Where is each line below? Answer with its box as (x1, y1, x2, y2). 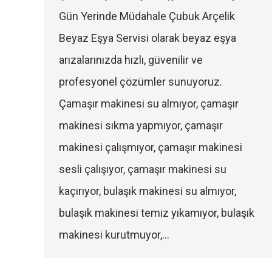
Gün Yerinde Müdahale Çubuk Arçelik (59, 10, 235, 22)
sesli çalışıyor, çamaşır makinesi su (59, 163, 226, 175)
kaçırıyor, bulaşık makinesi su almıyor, (59, 185, 236, 197)
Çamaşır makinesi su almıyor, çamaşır (59, 97, 239, 110)
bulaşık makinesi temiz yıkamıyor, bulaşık (59, 206, 254, 219)
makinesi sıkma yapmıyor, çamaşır (59, 119, 223, 132)
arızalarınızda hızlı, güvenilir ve (59, 53, 203, 66)
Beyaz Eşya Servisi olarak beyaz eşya (59, 32, 236, 44)
